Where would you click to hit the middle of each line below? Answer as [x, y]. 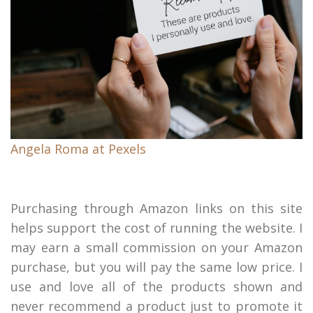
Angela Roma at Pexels [78, 148]
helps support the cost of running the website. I [156, 227]
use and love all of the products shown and [156, 286]
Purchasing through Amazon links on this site [156, 208]
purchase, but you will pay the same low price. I [156, 267]
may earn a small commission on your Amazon [156, 247]
